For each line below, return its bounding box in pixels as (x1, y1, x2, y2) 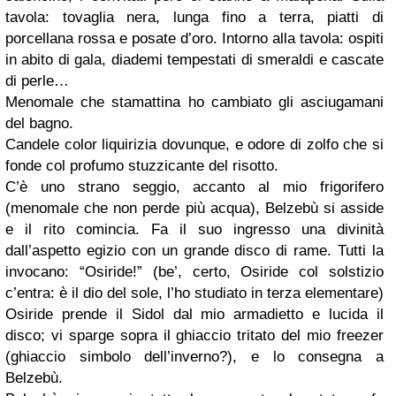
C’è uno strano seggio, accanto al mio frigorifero (5, 179, 384, 195)
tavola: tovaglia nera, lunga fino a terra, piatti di (5, 9, 384, 26)
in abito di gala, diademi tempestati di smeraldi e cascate (5, 51, 384, 68)
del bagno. (5, 115, 73, 132)
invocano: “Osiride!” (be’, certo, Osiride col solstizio (5, 263, 384, 280)
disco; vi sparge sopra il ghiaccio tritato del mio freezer (5, 327, 384, 344)
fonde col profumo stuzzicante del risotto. (5, 157, 278, 174)
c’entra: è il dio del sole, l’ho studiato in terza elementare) (5, 285, 384, 301)
